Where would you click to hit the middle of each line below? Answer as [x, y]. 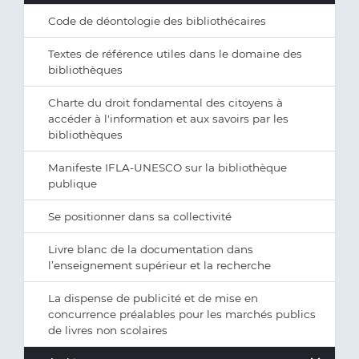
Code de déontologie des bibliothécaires [157, 21]
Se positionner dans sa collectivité [140, 216]
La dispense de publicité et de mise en [153, 298]
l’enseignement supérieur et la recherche [159, 265]
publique [73, 184]
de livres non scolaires [108, 330]
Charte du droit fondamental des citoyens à [165, 103]
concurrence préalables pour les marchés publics [182, 314]
